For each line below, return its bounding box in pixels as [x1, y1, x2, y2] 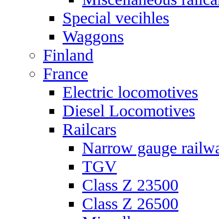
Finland [43, 46, 93, 64]
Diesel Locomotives [63, 102, 195, 120]
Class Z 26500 [82, 195, 178, 213]
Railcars [63, 120, 116, 138]
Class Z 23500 [82, 176, 178, 194]
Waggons [63, 27, 124, 45]
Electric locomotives [63, 83, 198, 101]
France [43, 65, 88, 83]
